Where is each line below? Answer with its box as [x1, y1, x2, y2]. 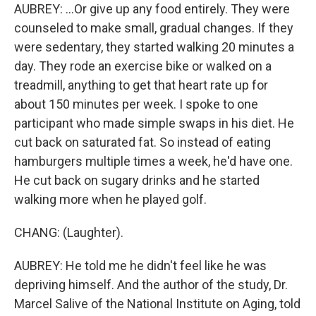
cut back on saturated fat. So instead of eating [14, 135, 271, 150]
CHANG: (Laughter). [14, 225, 123, 240]
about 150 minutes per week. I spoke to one [14, 97, 258, 111]
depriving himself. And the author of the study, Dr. [14, 277, 288, 292]
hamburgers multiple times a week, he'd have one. [14, 154, 293, 169]
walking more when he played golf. [14, 192, 207, 207]
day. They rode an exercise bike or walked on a [14, 59, 272, 73]
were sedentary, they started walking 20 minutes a [14, 39, 294, 54]
